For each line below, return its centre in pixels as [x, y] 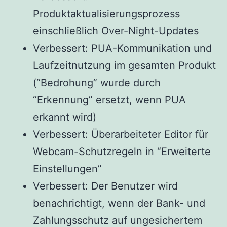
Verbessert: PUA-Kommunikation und [122, 48]
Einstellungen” [67, 168]
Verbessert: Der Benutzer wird [105, 186]
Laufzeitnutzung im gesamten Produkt [124, 65]
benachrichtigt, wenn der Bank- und [119, 203]
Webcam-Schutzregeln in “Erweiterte [122, 151]
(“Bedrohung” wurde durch [97, 82]
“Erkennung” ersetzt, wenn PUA [109, 100]
